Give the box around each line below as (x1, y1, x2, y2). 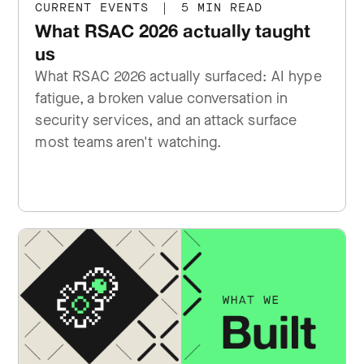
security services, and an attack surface (35, 110, 297, 130)
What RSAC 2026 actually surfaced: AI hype (35, 67, 322, 86)
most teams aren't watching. (35, 132, 222, 152)
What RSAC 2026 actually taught (35, 19, 311, 41)
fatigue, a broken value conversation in (35, 89, 288, 108)
